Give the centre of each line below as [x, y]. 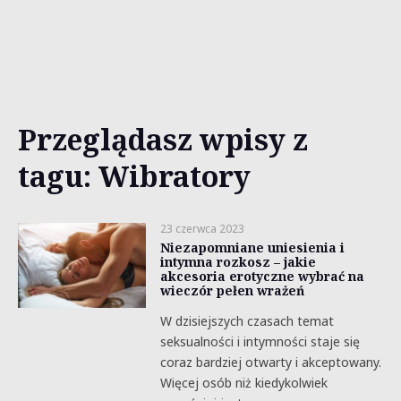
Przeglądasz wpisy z [163, 139]
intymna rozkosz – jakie [238, 262]
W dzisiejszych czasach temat [247, 321]
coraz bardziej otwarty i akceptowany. [270, 362]
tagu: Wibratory [134, 176]
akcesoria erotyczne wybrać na [262, 276]
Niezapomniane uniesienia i [252, 247]
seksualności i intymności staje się [260, 341]
